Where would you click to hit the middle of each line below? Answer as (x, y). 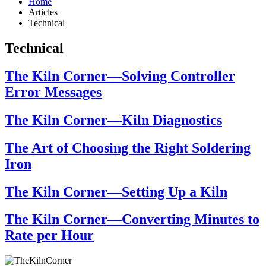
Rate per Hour (49, 235)
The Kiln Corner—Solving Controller (120, 76)
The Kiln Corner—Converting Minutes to (132, 219)
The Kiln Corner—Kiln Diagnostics (113, 120)
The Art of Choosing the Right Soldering (128, 148)
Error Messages (53, 92)
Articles (43, 12)
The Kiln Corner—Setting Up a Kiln (116, 191)
